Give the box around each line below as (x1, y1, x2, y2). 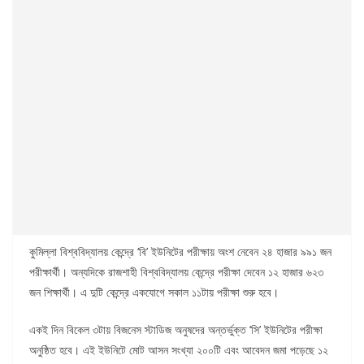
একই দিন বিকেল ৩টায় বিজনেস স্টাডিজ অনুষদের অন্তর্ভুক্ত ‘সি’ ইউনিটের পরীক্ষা (29, 322, 323, 338)
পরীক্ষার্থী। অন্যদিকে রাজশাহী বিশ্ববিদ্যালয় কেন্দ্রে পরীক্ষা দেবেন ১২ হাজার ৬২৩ (29, 264, 323, 280)
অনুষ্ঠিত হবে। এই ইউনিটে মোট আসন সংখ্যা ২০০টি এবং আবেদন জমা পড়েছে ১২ (29, 342, 328, 358)
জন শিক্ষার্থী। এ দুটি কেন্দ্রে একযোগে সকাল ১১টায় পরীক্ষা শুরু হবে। (29, 284, 279, 301)
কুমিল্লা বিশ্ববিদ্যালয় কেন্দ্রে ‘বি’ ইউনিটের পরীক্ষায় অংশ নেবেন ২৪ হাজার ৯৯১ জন (29, 244, 331, 260)
